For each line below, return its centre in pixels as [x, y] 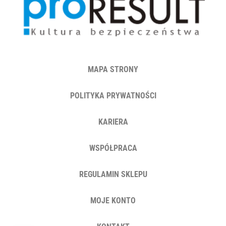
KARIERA [113, 122]
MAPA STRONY [113, 69]
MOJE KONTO [113, 200]
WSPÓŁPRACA [113, 148]
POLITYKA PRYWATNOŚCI [113, 95]
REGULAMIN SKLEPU [113, 174]
